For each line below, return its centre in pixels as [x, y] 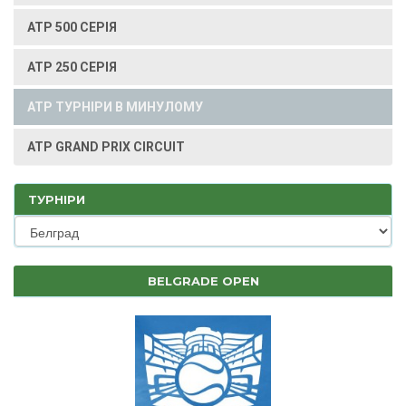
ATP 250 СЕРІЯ [72, 67]
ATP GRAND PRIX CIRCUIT [106, 147]
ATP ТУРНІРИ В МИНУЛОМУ [115, 107]
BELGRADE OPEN [203, 281]
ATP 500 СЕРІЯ [72, 27]
